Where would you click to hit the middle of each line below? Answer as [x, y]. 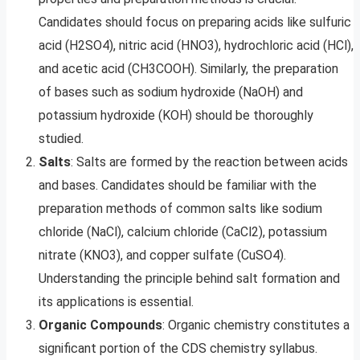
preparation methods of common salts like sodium [180, 209]
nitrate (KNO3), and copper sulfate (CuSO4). [162, 256]
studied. [61, 139]
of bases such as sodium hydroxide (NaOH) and [171, 92]
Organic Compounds [100, 325]
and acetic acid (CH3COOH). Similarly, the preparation [188, 69]
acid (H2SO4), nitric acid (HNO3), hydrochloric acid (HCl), [196, 46]
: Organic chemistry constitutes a [256, 325]
